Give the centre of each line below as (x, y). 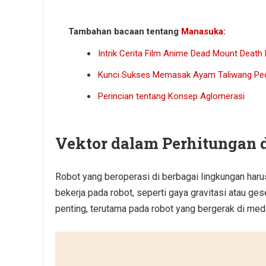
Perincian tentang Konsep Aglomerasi (171, 96)
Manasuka (202, 31)
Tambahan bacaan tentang (125, 31)
